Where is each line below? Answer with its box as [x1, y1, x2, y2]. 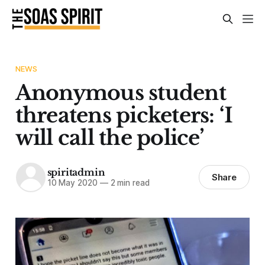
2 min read [108, 178, 150, 188]
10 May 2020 [47, 178, 98, 188]
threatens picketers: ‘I [15, 102, 233, 128]
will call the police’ [15, 124, 204, 150]
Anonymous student [15, 79, 226, 105]
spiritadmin [47, 166, 105, 179]
